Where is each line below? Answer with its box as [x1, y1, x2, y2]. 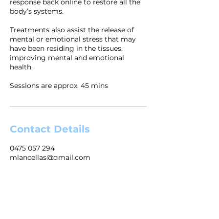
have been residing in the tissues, [10, 44, 123, 53]
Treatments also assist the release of [10, 25, 134, 34]
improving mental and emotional [10, 53, 124, 62]
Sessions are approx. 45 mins [10, 81, 108, 90]
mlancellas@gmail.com [10, 153, 90, 162]
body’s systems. [10, 6, 64, 16]
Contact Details [10, 123, 90, 135]
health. [10, 62, 33, 71]
